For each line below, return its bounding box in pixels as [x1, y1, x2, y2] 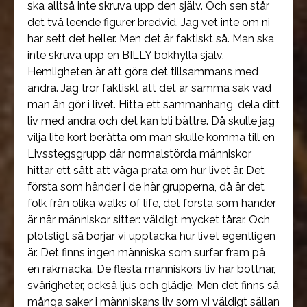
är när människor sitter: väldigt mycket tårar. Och [27, 213, 270, 226]
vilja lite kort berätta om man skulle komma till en [27, 131, 275, 144]
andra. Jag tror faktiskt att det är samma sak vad [27, 82, 271, 95]
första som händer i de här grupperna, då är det [27, 180, 265, 193]
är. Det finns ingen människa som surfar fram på [27, 246, 265, 259]
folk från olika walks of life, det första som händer [27, 197, 276, 210]
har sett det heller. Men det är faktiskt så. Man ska [27, 32, 274, 45]
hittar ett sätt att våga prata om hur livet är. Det [27, 164, 265, 177]
